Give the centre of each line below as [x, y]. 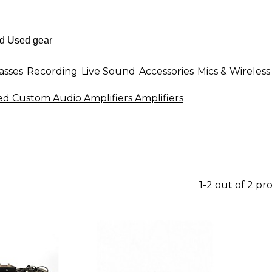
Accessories [166, 71]
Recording [52, 71]
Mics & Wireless [234, 71]
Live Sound [108, 71]
